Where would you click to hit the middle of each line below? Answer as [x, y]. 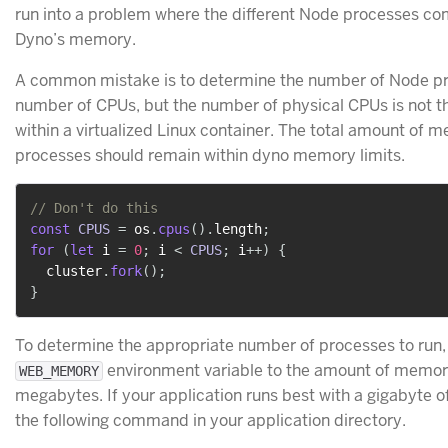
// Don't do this [94, 207]
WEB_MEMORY [59, 370]
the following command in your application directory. [210, 420]
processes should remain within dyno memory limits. [210, 155]
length [238, 228]
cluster [66, 270]
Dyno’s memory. [75, 39]
